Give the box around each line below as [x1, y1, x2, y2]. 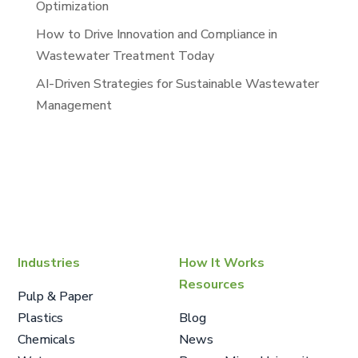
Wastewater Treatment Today [35, 46, 214, 65]
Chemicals [18, 330, 75, 348]
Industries [18, 253, 80, 272]
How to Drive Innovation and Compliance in [35, 25, 277, 43]
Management [35, 96, 112, 114]
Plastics [18, 308, 63, 327]
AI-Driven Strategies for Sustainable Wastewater [35, 74, 319, 93]
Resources [179, 275, 245, 293]
